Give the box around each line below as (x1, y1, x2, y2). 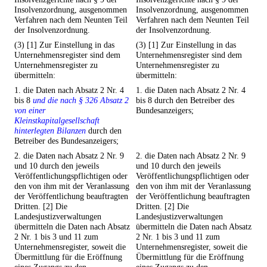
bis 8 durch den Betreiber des (136, 95, 234, 105)
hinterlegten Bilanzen (14, 126, 86, 136)
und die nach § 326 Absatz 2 (33, 95, 129, 105)
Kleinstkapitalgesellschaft (14, 116, 100, 126)
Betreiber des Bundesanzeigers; (14, 136, 119, 146)
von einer (14, 105, 45, 116)
